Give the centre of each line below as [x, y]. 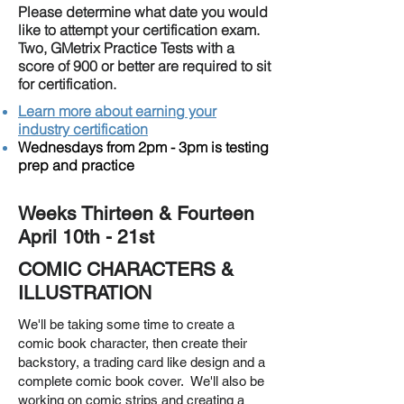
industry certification [83, 129]
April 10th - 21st [86, 237]
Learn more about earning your [117, 111]
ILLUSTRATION [85, 293]
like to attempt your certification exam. [139, 30]
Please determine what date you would [143, 12]
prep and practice [76, 165]
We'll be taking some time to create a [126, 324]
